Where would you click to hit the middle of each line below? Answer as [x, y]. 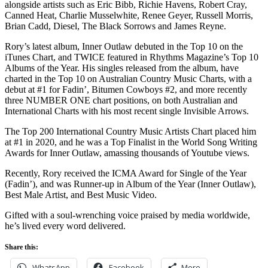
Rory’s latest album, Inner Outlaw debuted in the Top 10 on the [124, 46]
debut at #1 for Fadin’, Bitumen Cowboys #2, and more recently [126, 89]
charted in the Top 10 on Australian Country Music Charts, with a [128, 78]
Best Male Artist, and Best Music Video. [83, 194]
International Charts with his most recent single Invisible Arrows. [129, 111]
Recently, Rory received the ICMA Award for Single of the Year [126, 173]
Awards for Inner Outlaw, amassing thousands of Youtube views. [130, 153]
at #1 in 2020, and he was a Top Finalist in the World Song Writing [131, 142]
